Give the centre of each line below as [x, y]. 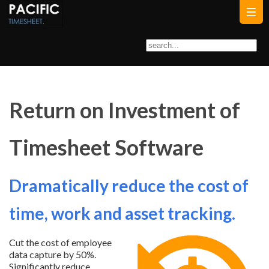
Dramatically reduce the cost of [129, 185]
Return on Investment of [125, 110]
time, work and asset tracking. [124, 213]
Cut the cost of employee [60, 242]
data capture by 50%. [53, 254]
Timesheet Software [108, 147]
